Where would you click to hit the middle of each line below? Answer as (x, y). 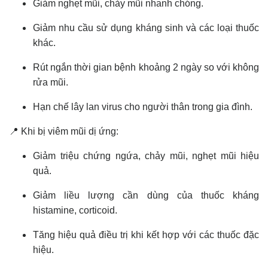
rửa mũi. (52, 83)
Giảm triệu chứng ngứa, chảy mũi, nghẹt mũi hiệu (146, 156)
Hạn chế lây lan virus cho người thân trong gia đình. (144, 107)
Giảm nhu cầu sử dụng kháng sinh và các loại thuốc (146, 28)
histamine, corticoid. (76, 211)
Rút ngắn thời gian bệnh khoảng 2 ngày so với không (146, 68)
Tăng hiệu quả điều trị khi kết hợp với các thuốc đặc (146, 235)
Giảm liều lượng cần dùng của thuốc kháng (146, 196)
